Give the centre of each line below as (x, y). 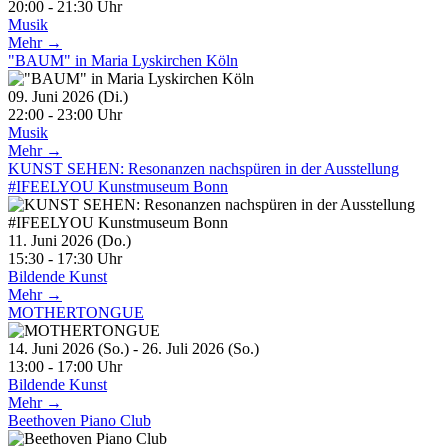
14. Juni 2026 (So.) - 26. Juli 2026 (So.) (141, 348)
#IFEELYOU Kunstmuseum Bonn (118, 186)
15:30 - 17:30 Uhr (65, 258)
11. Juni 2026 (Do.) (77, 240)
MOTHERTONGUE (76, 312)
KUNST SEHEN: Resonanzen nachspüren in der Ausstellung (203, 168)
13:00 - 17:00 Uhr (65, 366)
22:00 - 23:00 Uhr (65, 114)
